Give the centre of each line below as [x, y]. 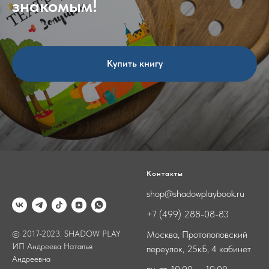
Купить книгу [134, 64]
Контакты [165, 173]
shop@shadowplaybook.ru [195, 193]
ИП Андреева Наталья [52, 246]
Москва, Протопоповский [197, 234]
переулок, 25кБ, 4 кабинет [199, 249]
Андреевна [31, 258]
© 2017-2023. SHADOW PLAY [66, 233]
